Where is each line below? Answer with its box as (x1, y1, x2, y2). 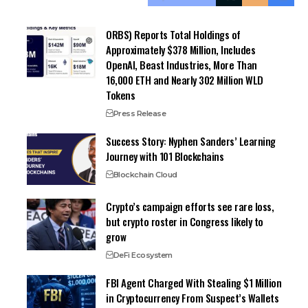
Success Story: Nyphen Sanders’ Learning (106, 133, 276, 149)
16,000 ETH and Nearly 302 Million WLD (106, 72, 263, 88)
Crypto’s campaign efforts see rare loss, (106, 199, 274, 214)
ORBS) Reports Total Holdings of (106, 27, 241, 43)
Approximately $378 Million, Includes (106, 42, 256, 58)
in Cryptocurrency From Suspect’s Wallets (106, 290, 279, 306)
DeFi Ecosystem (113, 250, 173, 261)
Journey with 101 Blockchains (106, 148, 224, 164)
